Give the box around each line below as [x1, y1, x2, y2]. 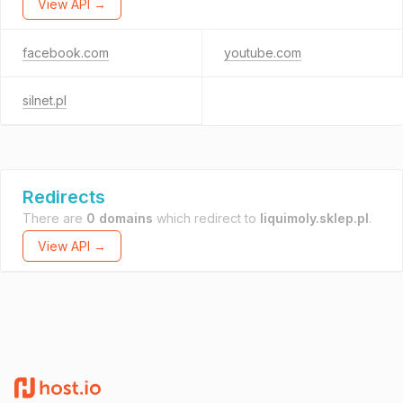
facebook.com [22, 45, 109, 60]
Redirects [22, 186, 105, 208]
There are [22, 210, 86, 226]
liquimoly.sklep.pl [260, 210, 369, 226]
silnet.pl [22, 93, 67, 108]
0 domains [86, 210, 153, 226]
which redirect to [153, 210, 260, 226]
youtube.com [223, 45, 301, 60]
